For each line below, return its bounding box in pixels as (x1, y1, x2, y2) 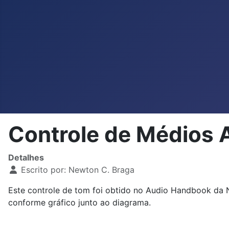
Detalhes (8, 152, 44, 163)
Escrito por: (18, 165, 68, 175)
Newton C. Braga (68, 165, 134, 175)
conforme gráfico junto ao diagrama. (8, 197, 151, 208)
